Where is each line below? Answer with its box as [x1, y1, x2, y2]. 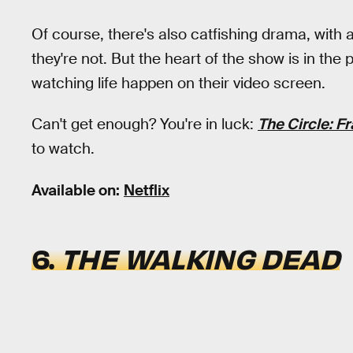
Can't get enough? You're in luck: [32, 114, 258, 135]
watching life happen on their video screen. [32, 72, 325, 93]
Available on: [32, 180, 120, 200]
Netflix [124, 180, 169, 200]
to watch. [32, 139, 95, 159]
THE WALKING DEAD [61, 239, 340, 276]
